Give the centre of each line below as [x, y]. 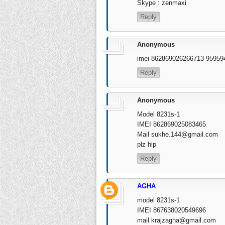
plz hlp [147, 144]
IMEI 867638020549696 [172, 210]
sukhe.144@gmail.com [185, 134]
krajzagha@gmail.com [184, 220]
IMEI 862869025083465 [172, 124]
